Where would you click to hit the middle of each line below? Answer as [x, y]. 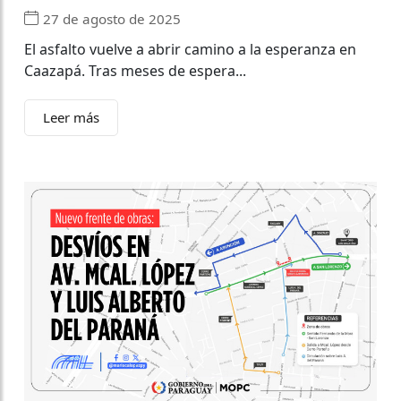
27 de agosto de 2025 [112, 18]
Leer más [71, 118]
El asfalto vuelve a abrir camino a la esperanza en [190, 50]
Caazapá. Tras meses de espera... [135, 71]
